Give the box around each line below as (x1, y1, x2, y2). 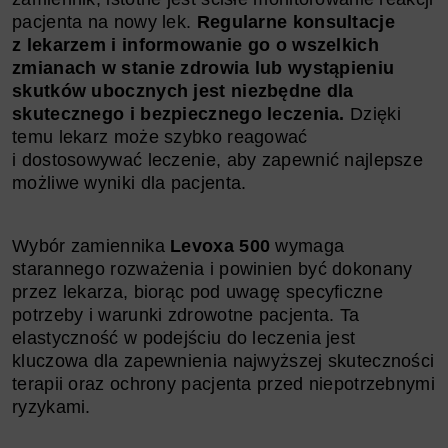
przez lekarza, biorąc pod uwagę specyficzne (12, 281, 383, 302)
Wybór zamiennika (12, 235, 171, 256)
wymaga (270, 235, 345, 256)
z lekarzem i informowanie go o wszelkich (12, 34, 379, 55)
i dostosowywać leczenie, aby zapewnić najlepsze (12, 149, 424, 170)
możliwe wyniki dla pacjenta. (12, 172, 247, 193)
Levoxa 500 (170, 235, 271, 256)
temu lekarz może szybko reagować (12, 126, 308, 147)
